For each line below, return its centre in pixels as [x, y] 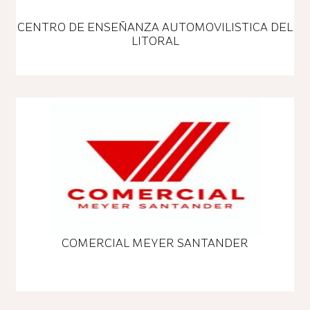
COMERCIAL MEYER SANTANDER [155, 243]
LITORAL [155, 41]
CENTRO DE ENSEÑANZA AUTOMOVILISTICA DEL [155, 27]
